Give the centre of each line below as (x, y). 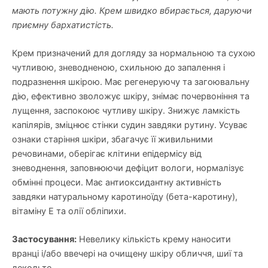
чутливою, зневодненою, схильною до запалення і (118, 68)
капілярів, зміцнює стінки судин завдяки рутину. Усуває (130, 125)
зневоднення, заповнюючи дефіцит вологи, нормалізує (128, 168)
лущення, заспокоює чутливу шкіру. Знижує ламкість (126, 111)
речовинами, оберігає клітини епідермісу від (107, 154)
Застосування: (44, 240)
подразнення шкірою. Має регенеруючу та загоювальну (131, 82)
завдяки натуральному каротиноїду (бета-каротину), (125, 197)
